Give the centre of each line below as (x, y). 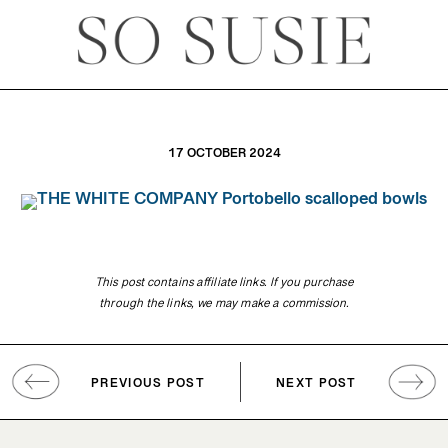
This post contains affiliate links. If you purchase (224, 285)
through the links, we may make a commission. (224, 306)
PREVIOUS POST (148, 387)
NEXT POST (316, 387)
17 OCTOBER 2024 (224, 157)
